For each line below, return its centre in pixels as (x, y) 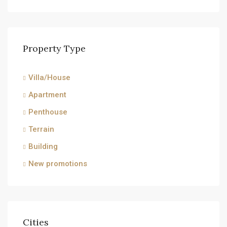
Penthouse (48, 112)
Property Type (54, 48)
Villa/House (49, 78)
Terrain (41, 129)
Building (43, 146)
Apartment (47, 95)
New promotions (58, 164)
